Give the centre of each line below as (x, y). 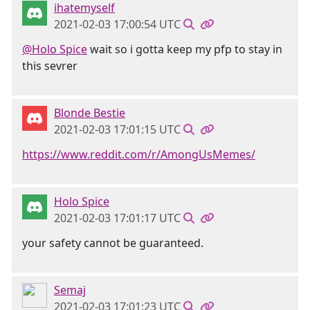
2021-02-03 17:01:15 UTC (117, 129)
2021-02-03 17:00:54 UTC (117, 24)
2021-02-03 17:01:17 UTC (117, 218)
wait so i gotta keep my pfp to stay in (185, 49)
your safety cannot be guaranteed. (113, 243)
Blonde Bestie (90, 113)
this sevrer (50, 66)
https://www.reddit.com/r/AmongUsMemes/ (139, 154)
